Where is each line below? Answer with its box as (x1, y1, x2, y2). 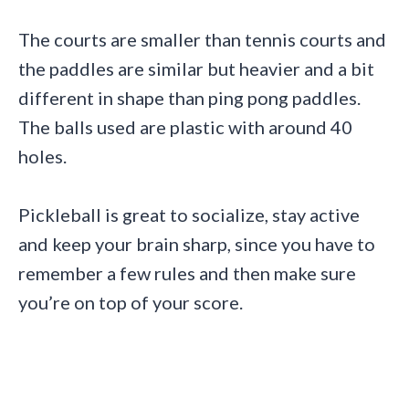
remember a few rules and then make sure (18, 261, 356, 284)
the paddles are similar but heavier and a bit (18, 57, 374, 79)
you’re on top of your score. (18, 290, 243, 313)
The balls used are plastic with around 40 (18, 115, 352, 138)
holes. (18, 144, 67, 167)
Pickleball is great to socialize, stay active (18, 203, 360, 225)
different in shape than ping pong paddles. (18, 86, 361, 109)
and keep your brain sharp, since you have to (18, 232, 375, 255)
